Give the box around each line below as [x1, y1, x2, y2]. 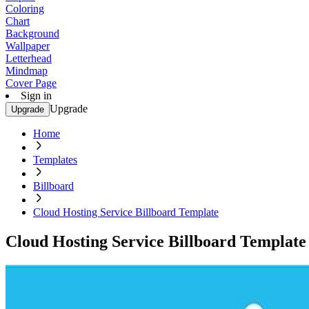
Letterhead [6, 52, 52, 64]
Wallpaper [6, 40, 50, 52]
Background [6, 28, 59, 39]
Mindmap [6, 65, 48, 77]
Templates [33, 154, 77, 166]
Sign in [21, 90, 52, 101]
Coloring [6, 3, 44, 14]
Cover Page [6, 77, 57, 89]
